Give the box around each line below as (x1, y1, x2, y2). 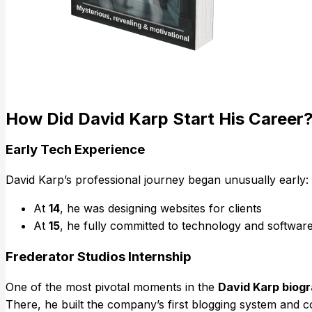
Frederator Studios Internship (6, 248, 192, 265)
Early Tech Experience (6, 141, 145, 158)
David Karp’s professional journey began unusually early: (6, 173, 309, 187)
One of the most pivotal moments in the (6, 279, 218, 294)
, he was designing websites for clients (60, 201, 262, 216)
